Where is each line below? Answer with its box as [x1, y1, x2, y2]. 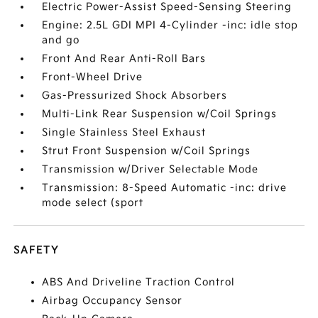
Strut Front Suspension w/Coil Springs [42, 145, 251, 157]
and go [42, 34, 80, 46]
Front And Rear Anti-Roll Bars [42, 53, 207, 65]
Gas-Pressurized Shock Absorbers [42, 89, 228, 102]
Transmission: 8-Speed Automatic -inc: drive [42, 182, 287, 194]
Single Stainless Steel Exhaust [42, 126, 207, 138]
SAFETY [13, 244, 60, 256]
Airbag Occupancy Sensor [42, 295, 183, 307]
